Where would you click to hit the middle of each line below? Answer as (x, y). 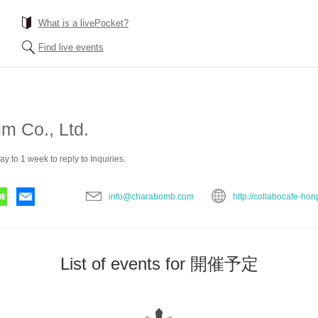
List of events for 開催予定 (159, 264)
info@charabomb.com (151, 197)
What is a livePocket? (83, 23)
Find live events (71, 47)
